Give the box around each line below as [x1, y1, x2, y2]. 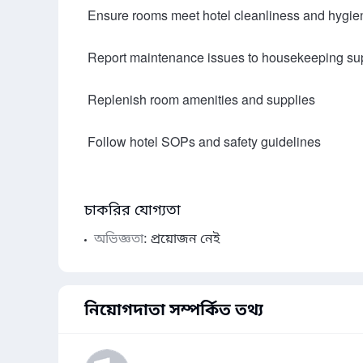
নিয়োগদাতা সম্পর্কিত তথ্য [84, 301, 263, 322]
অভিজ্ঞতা [94, 231, 143, 249]
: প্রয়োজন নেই [143, 231, 220, 249]
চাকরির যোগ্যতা [84, 201, 181, 220]
